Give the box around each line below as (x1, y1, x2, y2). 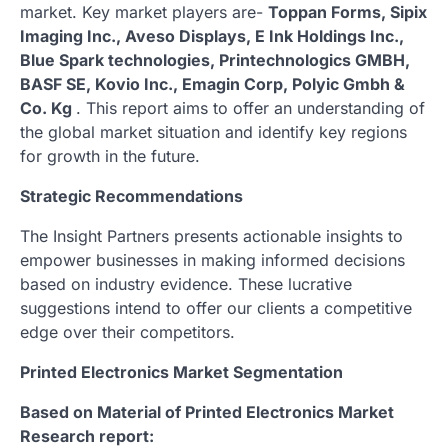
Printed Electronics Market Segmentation (20, 362, 343, 383)
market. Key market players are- (20, 2, 268, 23)
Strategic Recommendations (20, 186, 243, 207)
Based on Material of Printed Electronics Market (20, 402, 394, 423)
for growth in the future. (20, 146, 200, 167)
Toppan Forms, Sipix (268, 2, 427, 23)
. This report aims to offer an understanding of (76, 98, 425, 119)
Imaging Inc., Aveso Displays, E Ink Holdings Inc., (20, 26, 404, 47)
